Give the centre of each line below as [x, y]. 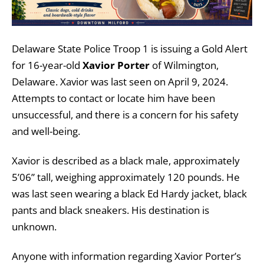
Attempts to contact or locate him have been [113, 98]
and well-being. [46, 131]
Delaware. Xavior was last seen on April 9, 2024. [120, 81]
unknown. [34, 226]
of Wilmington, [185, 65]
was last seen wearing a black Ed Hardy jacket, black [129, 193]
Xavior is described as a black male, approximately [126, 160]
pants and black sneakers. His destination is [110, 210]
